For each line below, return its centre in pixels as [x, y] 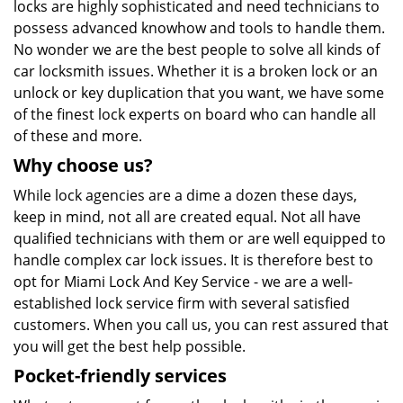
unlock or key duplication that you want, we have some [199, 93]
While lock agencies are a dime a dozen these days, [185, 195]
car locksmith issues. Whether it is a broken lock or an [196, 71]
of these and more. [78, 136]
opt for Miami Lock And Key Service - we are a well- [183, 282]
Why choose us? [83, 165]
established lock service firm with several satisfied [182, 303]
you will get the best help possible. [130, 346]
